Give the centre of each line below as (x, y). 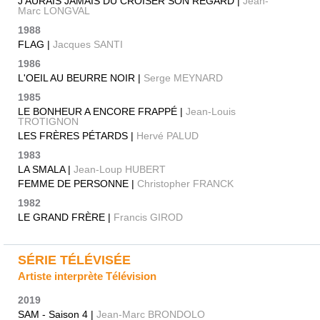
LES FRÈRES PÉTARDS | (77, 135)
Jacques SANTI (88, 44)
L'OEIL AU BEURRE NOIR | (81, 77)
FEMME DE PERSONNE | (77, 183)
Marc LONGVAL (54, 10)
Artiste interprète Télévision (87, 276)
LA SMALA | (46, 169)
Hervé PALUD (167, 135)
